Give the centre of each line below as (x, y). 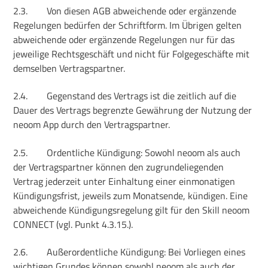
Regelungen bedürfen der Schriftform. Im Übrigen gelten (128, 25)
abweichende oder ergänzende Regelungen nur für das (124, 39)
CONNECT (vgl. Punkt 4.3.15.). (73, 224)
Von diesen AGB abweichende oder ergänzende (142, 10)
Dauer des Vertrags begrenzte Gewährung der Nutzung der (133, 110)
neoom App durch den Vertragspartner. (92, 125)
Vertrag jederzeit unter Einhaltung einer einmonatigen (124, 181)
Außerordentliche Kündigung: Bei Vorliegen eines (146, 252)
